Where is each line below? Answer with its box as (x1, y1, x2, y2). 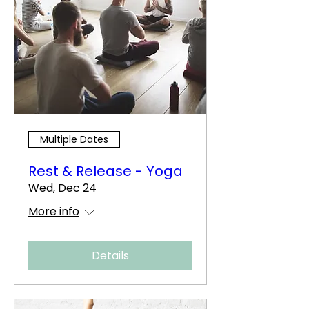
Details (92, 248, 129, 263)
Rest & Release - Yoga (28, 161, 183, 181)
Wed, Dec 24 (28, 180, 97, 196)
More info (28, 203, 79, 219)
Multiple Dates (40, 132, 108, 146)
